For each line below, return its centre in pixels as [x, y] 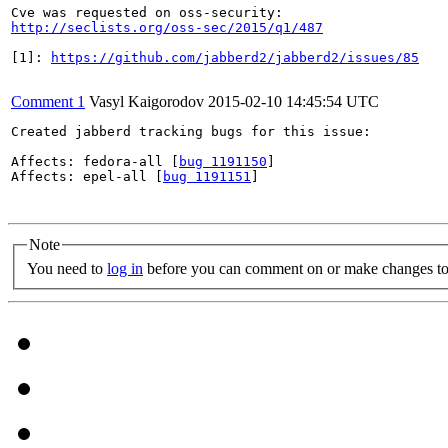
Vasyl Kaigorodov [146, 101]
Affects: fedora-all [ [95, 161]
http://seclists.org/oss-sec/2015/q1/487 [167, 27]
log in [125, 268]
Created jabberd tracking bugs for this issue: [191, 131]
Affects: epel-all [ [87, 176]
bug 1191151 [207, 176]
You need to [67, 268]
